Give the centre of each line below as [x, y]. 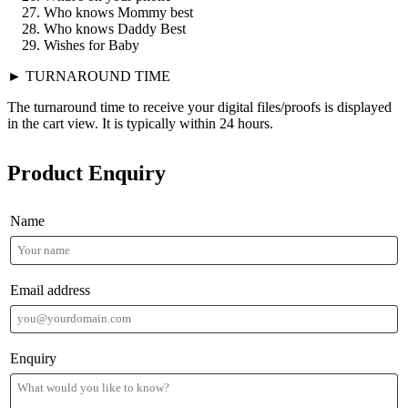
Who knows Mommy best [118, 13]
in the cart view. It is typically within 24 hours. [140, 124]
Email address [50, 290]
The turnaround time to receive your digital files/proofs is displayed [199, 107]
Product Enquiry [87, 173]
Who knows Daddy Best [115, 29]
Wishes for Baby [92, 46]
